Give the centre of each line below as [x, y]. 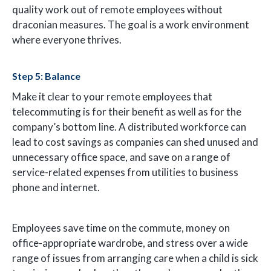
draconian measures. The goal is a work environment [131, 25]
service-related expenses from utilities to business [125, 172]
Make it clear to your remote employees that [112, 96]
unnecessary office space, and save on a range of [121, 157]
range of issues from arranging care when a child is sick [135, 258]
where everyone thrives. [67, 40]
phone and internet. [56, 187]
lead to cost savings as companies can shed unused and [135, 142]
